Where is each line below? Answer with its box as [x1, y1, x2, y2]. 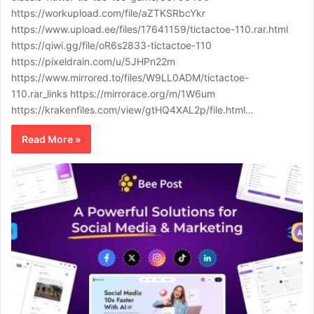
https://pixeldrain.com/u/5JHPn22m [11, 55, 175, 67]
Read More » [22, 132, 81, 145]
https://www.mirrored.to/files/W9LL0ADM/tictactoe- [11, 71, 249, 83]
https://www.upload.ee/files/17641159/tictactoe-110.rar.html [11, 22, 288, 35]
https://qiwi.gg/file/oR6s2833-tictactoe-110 [11, 39, 212, 51]
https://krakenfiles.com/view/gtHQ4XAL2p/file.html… [11, 103, 254, 116]
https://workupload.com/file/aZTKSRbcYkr [11, 6, 205, 19]
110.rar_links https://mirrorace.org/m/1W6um [11, 87, 215, 100]
